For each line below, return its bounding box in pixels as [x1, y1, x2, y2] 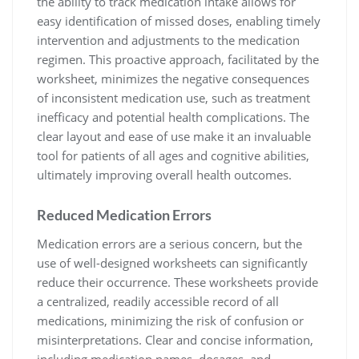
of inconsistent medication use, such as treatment [37, 90, 310, 106]
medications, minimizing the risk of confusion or [37, 313, 304, 329]
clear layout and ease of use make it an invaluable [37, 128, 311, 144]
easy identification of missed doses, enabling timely [37, 13, 321, 29]
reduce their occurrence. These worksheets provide [37, 274, 318, 290]
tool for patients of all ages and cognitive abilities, [37, 147, 309, 163]
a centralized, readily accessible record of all [37, 293, 279, 309]
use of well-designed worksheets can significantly [37, 255, 308, 271]
